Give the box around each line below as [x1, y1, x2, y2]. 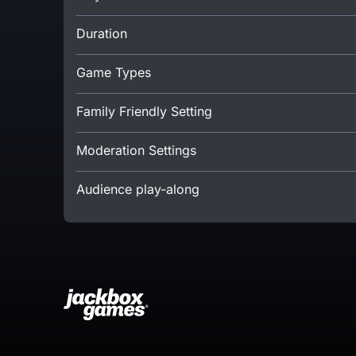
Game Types [76, 64, 151, 80]
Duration [76, 25, 127, 41]
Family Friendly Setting [76, 103, 212, 119]
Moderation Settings [76, 141, 196, 158]
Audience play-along [76, 180, 199, 197]
